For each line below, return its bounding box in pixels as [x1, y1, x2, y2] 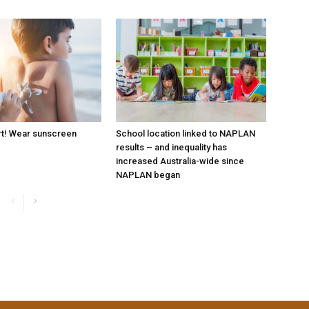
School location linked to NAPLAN [116, 128, 255, 139]
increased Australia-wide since [116, 156, 244, 166]
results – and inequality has [116, 142, 227, 152]
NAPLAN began [116, 170, 180, 180]
